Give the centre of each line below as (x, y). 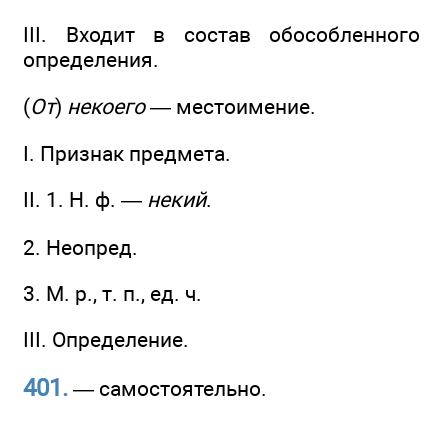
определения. (91, 60)
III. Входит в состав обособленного (221, 35)
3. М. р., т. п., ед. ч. (112, 293)
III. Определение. (106, 340)
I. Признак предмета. (127, 153)
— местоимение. (230, 106)
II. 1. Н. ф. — (85, 200)
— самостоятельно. (167, 388)
